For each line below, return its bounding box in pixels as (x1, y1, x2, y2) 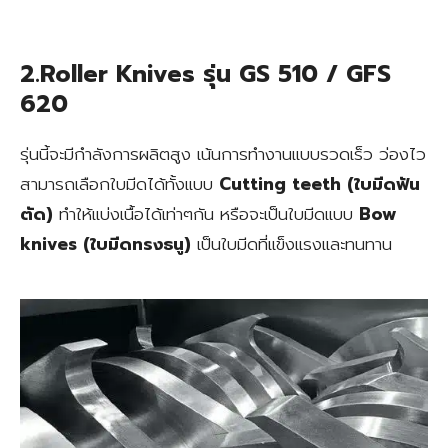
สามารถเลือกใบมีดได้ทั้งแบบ (20, 170, 219, 197)
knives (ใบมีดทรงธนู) (20, 230, 191, 257)
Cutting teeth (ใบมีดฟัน (219, 170, 420, 197)
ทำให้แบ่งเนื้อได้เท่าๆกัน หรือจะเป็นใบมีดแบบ (53, 200, 359, 227)
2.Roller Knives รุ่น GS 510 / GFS (20, 55, 391, 92)
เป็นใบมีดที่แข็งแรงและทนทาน (191, 230, 392, 257)
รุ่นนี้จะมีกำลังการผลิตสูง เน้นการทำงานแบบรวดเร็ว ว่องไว (20, 140, 426, 167)
